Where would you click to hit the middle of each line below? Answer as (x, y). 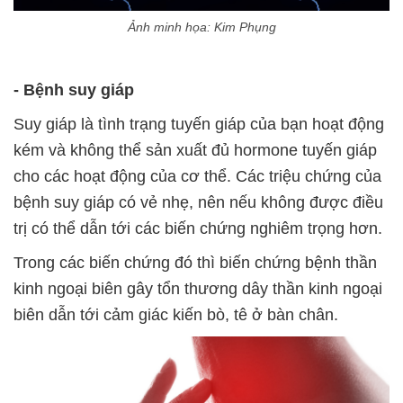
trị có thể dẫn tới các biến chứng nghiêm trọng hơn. (198, 229)
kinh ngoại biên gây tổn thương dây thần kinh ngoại (198, 289)
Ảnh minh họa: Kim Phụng (201, 27)
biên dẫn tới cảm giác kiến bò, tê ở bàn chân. (176, 315)
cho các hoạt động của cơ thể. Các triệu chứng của (197, 177)
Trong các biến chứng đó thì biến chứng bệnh (177, 263)
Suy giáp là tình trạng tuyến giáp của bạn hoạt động (199, 125)
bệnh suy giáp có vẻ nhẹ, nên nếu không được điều (198, 203)
